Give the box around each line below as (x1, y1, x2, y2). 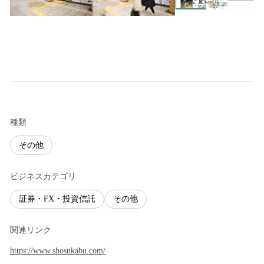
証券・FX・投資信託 (19, 194, 95, 204)
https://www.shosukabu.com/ (10, 246, 105, 255)
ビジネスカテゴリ (10, 171, 76, 181)
